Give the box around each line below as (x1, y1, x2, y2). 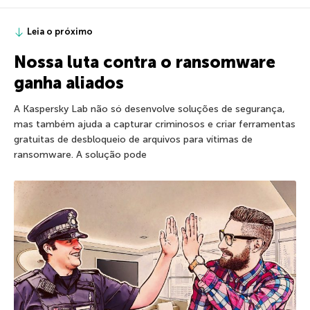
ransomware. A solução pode (14, 149, 147, 161)
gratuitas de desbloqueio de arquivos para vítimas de (14, 134, 253, 146)
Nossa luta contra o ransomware (14, 52, 275, 73)
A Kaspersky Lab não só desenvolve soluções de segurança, (14, 103, 285, 116)
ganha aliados (14, 73, 124, 93)
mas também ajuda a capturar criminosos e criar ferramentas (14, 118, 295, 131)
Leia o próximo (27, 26, 93, 37)
